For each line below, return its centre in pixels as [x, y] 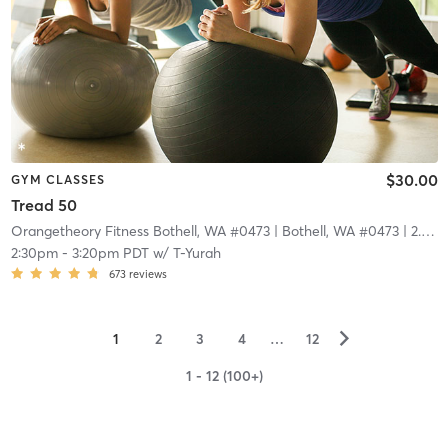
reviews [147, 274]
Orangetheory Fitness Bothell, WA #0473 [140, 231]
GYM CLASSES [57, 179]
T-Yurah [196, 253]
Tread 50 [43, 205]
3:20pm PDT [110, 253]
